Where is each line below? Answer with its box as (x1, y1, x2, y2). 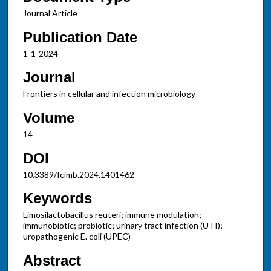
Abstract (22, 252, 81, 269)
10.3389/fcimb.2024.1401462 (22, 169, 134, 180)
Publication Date (22, 28, 137, 45)
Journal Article (22, 7, 77, 18)
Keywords (22, 190, 92, 207)
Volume (22, 109, 74, 126)
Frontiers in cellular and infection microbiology (22, 88, 195, 99)
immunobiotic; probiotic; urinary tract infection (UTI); (22, 220, 223, 231)
